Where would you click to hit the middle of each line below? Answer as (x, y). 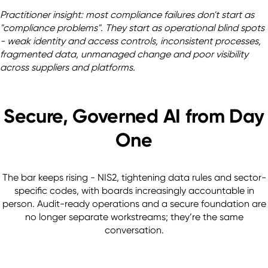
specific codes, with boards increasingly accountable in (134, 191)
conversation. (134, 230)
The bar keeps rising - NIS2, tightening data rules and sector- (134, 178)
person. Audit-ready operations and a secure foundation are (134, 204)
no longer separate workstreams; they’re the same (134, 217)
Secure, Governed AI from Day (134, 116)
